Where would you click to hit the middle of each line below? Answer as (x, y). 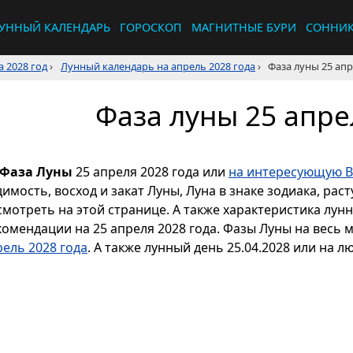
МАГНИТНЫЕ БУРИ (244, 27)
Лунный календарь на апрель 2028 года (158, 66)
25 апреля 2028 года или (150, 172)
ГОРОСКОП (151, 27)
